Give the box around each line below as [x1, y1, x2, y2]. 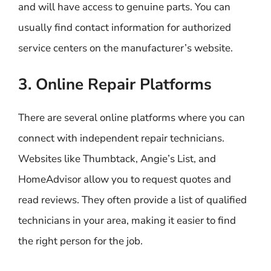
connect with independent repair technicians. [18, 131, 224, 145]
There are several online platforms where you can [18, 111, 245, 125]
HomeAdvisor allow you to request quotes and [18, 172, 231, 186]
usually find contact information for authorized [18, 20, 231, 34]
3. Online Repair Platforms [18, 74, 212, 95]
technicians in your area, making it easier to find [18, 214, 236, 227]
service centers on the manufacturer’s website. [18, 41, 233, 55]
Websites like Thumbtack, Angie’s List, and [18, 152, 216, 166]
